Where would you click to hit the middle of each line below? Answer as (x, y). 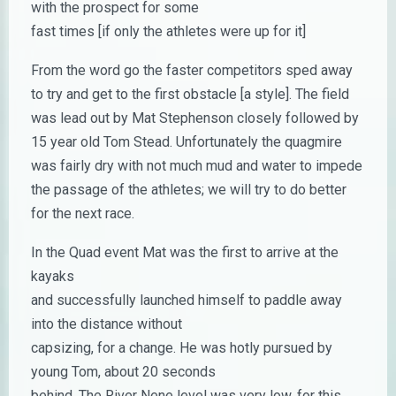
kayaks (53, 276)
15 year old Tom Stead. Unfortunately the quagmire (187, 142)
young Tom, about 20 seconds (123, 372)
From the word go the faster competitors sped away (192, 70)
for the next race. (83, 213)
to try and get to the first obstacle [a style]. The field (190, 94)
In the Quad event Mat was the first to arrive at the (185, 252)
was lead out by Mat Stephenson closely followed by (195, 118)
